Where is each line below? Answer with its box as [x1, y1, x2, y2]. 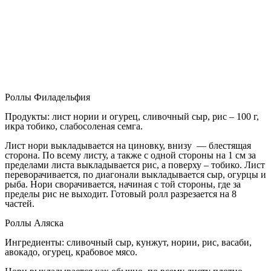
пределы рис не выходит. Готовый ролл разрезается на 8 [5, 188, 237, 199]
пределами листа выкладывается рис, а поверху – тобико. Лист [5, 159, 265, 170]
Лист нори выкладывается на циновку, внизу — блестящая [5, 140, 251, 151]
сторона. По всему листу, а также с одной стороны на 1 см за [5, 149, 256, 160]
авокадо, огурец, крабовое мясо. [5, 246, 137, 257]
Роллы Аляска [5, 217, 64, 228]
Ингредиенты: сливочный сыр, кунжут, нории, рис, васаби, [5, 237, 252, 247]
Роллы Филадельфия [5, 91, 90, 102]
